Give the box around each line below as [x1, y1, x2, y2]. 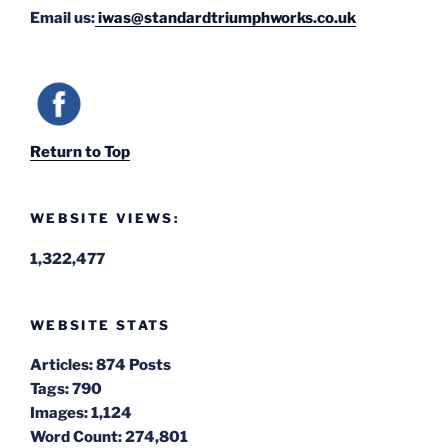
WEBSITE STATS [30, 316, 171, 333]
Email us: [30, 9, 95, 28]
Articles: [30, 356, 93, 375]
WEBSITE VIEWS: [30, 210, 180, 227]
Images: [30, 404, 88, 423]
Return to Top [30, 143, 130, 162]
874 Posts [96, 356, 171, 375]
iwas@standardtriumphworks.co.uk [95, 9, 356, 28]
